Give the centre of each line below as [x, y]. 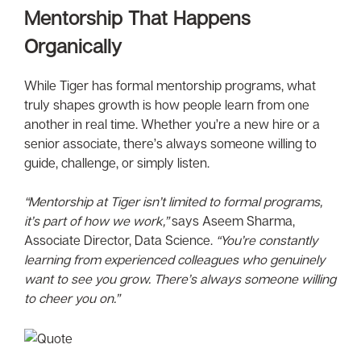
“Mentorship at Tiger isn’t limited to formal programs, [173, 201]
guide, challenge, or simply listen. [117, 162]
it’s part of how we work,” [96, 220]
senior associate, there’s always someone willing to [170, 143]
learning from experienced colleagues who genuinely [175, 259]
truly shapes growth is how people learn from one [167, 104]
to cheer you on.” [72, 298]
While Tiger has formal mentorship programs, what [170, 85]
